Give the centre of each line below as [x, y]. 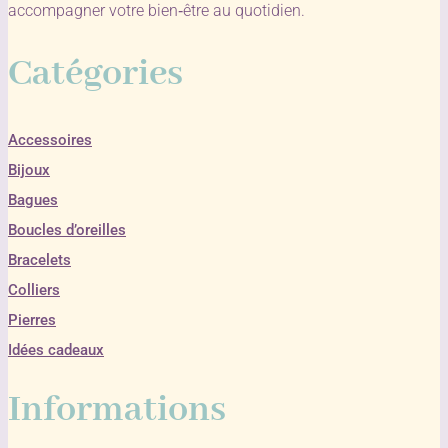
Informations [117, 410]
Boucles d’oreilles [67, 229]
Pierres [32, 319]
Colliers [34, 289]
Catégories [95, 73]
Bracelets [39, 259]
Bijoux [29, 169]
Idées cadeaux [56, 349]
